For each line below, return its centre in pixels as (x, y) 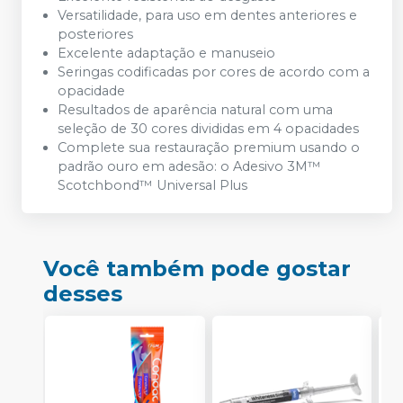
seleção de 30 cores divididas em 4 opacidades (208, 129)
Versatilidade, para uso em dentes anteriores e (207, 15)
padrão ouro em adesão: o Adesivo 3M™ (189, 166)
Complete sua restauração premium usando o (209, 148)
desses (83, 294)
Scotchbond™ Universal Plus (152, 185)
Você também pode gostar (197, 269)
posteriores (95, 34)
